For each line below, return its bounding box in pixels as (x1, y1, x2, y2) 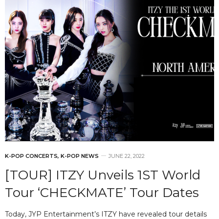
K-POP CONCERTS (5, 152, 58, 159)
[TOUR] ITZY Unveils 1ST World (5, 167, 200, 183)
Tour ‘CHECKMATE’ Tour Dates (5, 184, 199, 200)
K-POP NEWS (61, 152, 99, 159)
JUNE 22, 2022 (109, 152, 145, 159)
